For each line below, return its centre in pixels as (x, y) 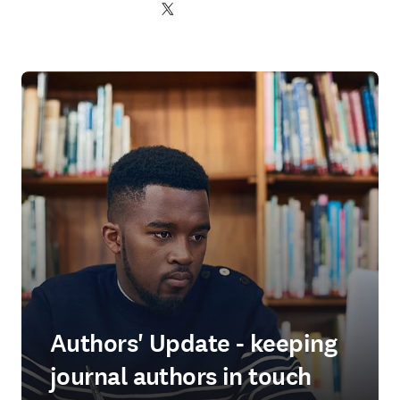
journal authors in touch (181, 377)
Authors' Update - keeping (194, 344)
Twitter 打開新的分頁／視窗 (235, 10)
